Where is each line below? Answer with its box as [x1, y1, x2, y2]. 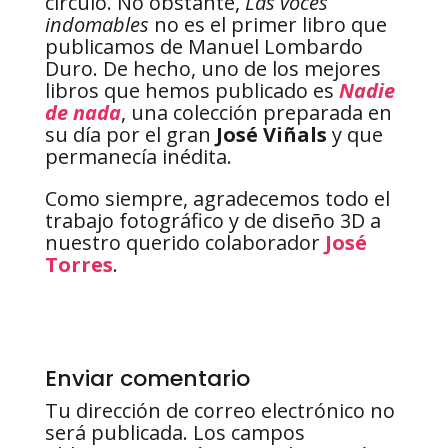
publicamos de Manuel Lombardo [44, 33, 363, 61]
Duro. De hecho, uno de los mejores [44, 55, 381, 83]
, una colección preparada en [120, 99, 392, 127]
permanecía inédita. [44, 143, 232, 171]
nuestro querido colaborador [44, 229, 325, 257]
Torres [44, 251, 113, 279]
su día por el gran [44, 121, 216, 149]
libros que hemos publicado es [44, 77, 339, 105]
